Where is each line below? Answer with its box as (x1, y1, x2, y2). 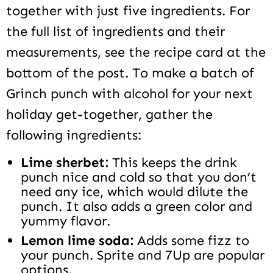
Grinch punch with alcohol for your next (6, 85, 253, 102)
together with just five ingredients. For (6, 2, 250, 19)
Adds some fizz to (133, 232, 249, 249)
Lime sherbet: (21, 154, 112, 171)
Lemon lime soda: (21, 232, 133, 249)
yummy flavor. (21, 213, 110, 230)
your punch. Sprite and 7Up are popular (21, 247, 264, 264)
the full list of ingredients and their (6, 23, 225, 40)
